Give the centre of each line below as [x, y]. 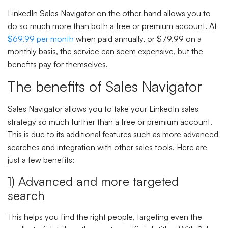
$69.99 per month [41, 38]
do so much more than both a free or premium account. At [112, 26]
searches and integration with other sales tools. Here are [107, 147]
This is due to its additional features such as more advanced [113, 135]
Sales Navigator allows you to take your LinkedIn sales [103, 109]
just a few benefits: [42, 160]
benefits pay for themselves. [59, 64]
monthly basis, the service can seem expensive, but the [105, 51]
